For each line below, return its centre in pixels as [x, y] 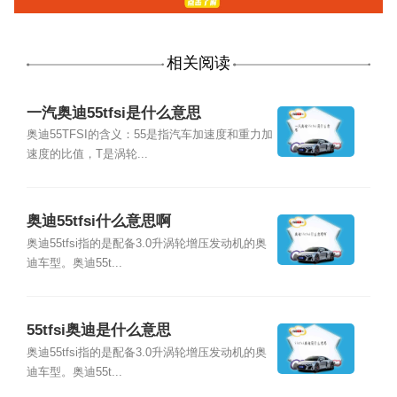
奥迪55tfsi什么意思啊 [98, 222]
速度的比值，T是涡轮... [87, 154]
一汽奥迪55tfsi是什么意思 [113, 113]
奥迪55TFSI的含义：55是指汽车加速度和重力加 [149, 134]
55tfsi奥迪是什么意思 [98, 331]
